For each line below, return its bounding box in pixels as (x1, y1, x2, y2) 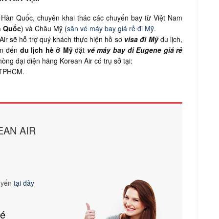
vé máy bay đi (87, 44, 136, 55)
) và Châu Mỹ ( (21, 23, 67, 33)
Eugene (136, 44, 162, 55)
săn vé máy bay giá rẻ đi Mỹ (67, 23, 154, 33)
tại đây (14, 177, 34, 188)
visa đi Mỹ (124, 34, 160, 44)
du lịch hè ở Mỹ (20, 44, 73, 55)
